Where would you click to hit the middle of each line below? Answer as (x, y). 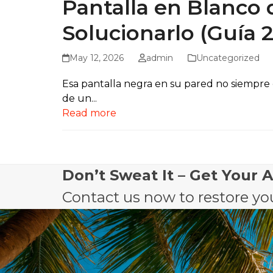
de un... (80, 99)
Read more (89, 113)
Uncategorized (228, 58)
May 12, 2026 (97, 58)
